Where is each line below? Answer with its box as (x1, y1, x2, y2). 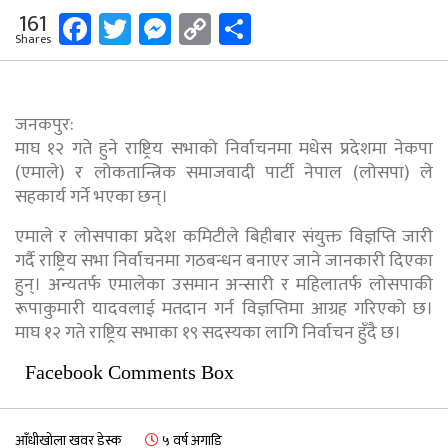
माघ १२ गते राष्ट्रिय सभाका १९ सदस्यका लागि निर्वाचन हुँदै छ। (15, 317, 401, 348)
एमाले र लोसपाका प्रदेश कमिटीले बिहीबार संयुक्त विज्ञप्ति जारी (15, 221, 433, 252)
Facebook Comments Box (25, 360, 234, 383)
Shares (15, 28, 51, 49)
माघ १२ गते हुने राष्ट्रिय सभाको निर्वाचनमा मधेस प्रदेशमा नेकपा (15, 133, 433, 164)
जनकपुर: (15, 109, 74, 140)
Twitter (131, 2, 230, 55)
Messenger (171, 2, 316, 55)
